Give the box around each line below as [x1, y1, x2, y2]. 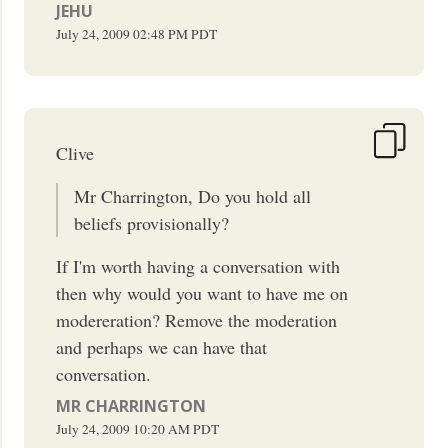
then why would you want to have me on [56, 280, 349, 305]
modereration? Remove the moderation [56, 307, 338, 332]
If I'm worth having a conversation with [56, 253, 341, 278]
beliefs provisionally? [74, 210, 230, 235]
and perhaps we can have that [56, 334, 268, 359]
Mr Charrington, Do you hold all [74, 183, 312, 208]
